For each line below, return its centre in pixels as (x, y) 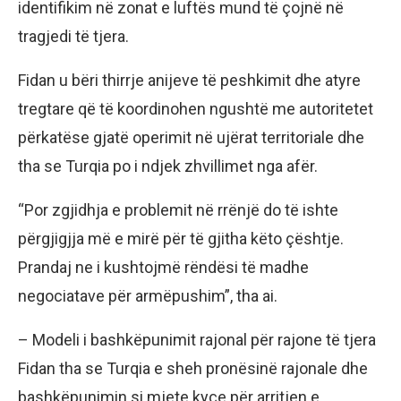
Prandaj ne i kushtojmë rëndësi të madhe (163, 267)
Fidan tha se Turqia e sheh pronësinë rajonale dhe (193, 368)
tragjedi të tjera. (73, 36)
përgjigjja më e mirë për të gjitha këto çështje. (181, 238)
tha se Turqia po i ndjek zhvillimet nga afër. (168, 166)
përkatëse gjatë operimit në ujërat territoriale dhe (191, 137)
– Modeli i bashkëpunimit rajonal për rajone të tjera (197, 339)
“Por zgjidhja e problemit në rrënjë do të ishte (178, 209)
